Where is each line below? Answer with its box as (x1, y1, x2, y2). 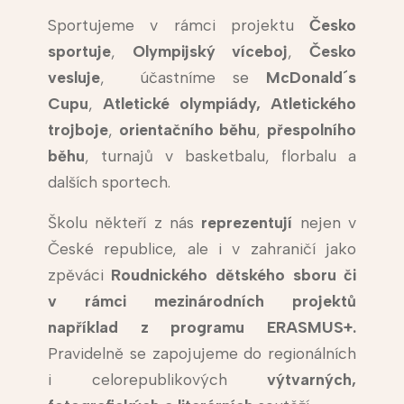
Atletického (271, 94, 357, 114)
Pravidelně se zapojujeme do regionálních (47, 344, 357, 363)
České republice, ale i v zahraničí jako (47, 239, 357, 259)
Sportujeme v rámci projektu (47, 15, 310, 35)
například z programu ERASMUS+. (47, 317, 357, 337)
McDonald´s (266, 68, 357, 87)
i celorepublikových (47, 370, 268, 390)
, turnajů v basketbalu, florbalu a (84, 146, 357, 166)
